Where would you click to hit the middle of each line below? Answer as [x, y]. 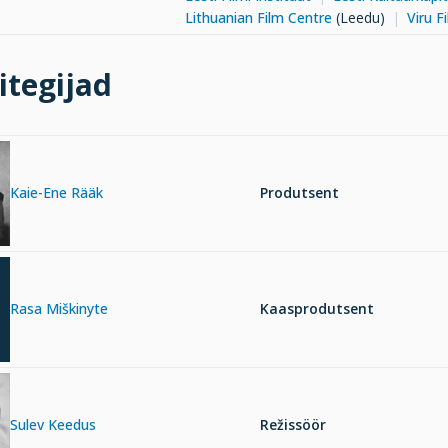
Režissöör [293, 425]
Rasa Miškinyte [59, 309]
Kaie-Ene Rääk [56, 193]
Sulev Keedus [53, 425]
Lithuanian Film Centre [258, 17]
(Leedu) [358, 17]
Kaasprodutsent [317, 309]
